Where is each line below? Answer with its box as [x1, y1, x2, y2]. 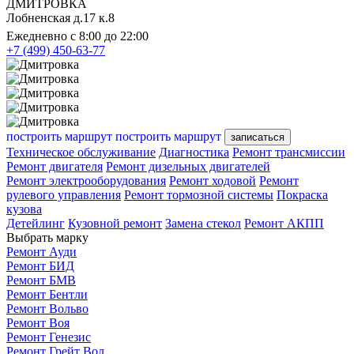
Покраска [277, 187, 328, 201]
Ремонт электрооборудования [6, 173, 166, 187]
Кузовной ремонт [68, 216, 162, 230]
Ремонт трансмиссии [232, 145, 345, 159]
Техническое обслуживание [6, 145, 156, 159]
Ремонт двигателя [6, 159, 103, 173]
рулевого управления [6, 187, 121, 201]
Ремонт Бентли [6, 287, 88, 301]
